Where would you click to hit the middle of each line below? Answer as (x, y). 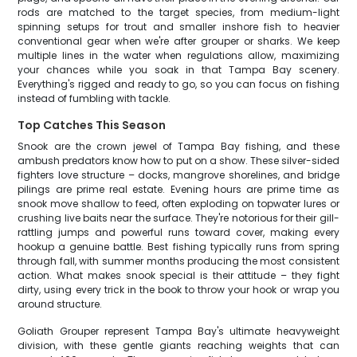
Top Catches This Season (92, 125)
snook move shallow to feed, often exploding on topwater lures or (178, 204)
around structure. (60, 304)
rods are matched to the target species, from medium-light (178, 12)
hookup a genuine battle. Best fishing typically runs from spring (178, 247)
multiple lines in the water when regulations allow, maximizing (178, 55)
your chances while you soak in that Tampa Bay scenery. (178, 70)
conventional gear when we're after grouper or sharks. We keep (178, 41)
